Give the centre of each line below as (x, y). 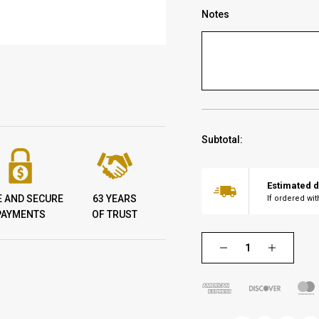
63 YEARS (115, 199)
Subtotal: (223, 139)
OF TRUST (115, 215)
